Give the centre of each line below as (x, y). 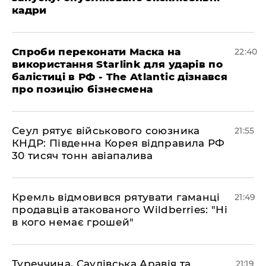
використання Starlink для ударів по (117, 64)
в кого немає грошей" (73, 222)
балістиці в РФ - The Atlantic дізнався (120, 76)
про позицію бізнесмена (83, 89)
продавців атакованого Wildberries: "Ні (120, 209)
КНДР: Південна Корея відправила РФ (118, 143)
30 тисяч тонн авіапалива (83, 155)
